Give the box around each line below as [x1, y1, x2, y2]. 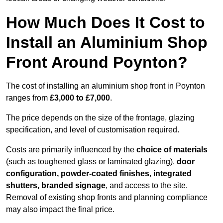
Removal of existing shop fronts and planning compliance [6, 193, 208, 202]
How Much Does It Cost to [6, 13, 205, 32]
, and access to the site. [106, 181, 188, 190]
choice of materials [136, 145, 208, 154]
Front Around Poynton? [6, 53, 188, 72]
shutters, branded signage [6, 181, 106, 190]
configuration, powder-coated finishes [6, 169, 149, 178]
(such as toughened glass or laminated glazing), [6, 157, 177, 166]
